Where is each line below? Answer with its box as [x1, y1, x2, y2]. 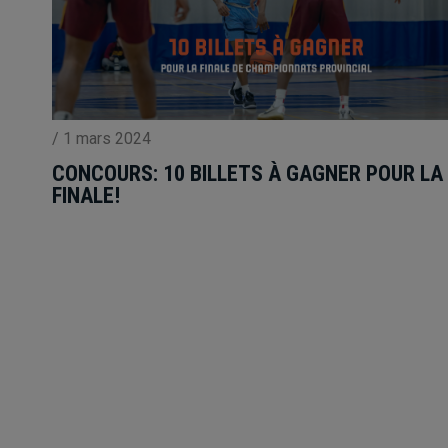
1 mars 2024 [59, 129, 151, 148]
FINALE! [52, 183, 120, 208]
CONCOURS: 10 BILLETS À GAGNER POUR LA [52, 161, 443, 186]
